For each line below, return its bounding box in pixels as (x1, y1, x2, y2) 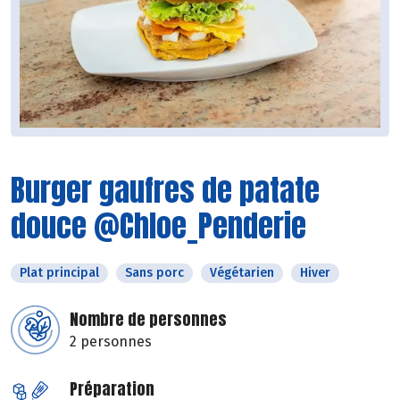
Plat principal (20, 265, 99, 281)
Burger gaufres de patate (11, 167, 320, 213)
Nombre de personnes (70, 307, 227, 332)
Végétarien (210, 265, 274, 281)
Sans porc (125, 265, 184, 281)
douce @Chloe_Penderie (11, 203, 306, 249)
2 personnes (70, 333, 152, 351)
